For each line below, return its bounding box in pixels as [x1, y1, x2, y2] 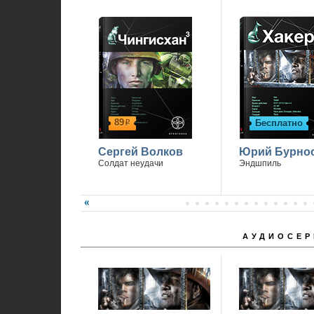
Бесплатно [254, 118, 303, 128]
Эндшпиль [238, 158, 281, 168]
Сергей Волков [97, 146, 183, 158]
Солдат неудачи [97, 158, 163, 168]
